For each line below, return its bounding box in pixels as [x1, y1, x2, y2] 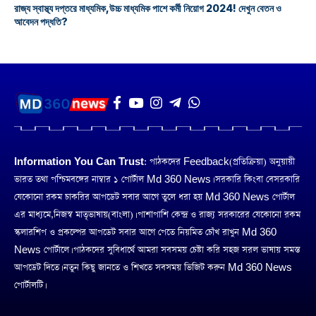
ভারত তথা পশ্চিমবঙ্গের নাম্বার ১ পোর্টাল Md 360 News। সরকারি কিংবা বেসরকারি [14, 174, 300, 186]
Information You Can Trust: [14, 156, 147, 168]
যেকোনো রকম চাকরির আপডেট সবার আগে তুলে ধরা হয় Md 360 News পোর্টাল [14, 191, 295, 203]
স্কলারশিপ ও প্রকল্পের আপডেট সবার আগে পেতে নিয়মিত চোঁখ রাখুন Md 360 [14, 226, 276, 238]
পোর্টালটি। [14, 279, 44, 291]
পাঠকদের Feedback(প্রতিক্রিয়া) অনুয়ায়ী [147, 156, 295, 168]
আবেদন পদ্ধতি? [14, 15, 68, 28]
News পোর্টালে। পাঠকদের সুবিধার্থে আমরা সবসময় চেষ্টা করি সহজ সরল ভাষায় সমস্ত [14, 244, 300, 256]
